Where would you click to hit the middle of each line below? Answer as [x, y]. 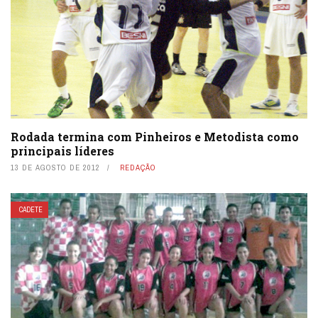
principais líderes [62, 150]
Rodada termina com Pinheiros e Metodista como [155, 136]
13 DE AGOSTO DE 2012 [55, 167]
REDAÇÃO [138, 167]
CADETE [31, 209]
